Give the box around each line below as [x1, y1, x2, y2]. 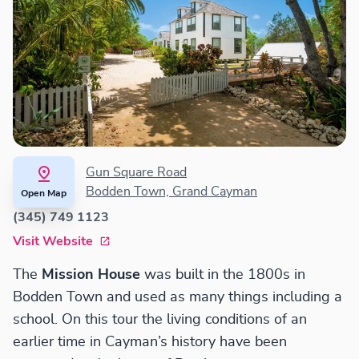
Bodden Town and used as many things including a [13, 290, 342, 305]
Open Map [21, 188, 67, 199]
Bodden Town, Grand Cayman [86, 185, 257, 199]
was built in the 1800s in [140, 268, 305, 283]
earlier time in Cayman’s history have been [13, 335, 287, 350]
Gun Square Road [86, 166, 187, 179]
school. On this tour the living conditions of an [13, 313, 307, 328]
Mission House [42, 268, 140, 283]
